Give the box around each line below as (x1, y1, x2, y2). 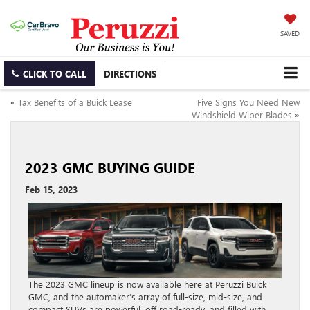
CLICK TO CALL (23, 68, 86, 80)
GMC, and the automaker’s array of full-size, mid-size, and (28, 291, 262, 303)
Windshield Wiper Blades (192, 108, 292, 120)
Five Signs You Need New (197, 95, 300, 108)
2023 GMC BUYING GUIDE (25, 157, 195, 176)
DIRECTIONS (104, 68, 156, 80)
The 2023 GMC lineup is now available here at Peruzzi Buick (28, 278, 266, 291)
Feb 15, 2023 (25, 183, 77, 195)
